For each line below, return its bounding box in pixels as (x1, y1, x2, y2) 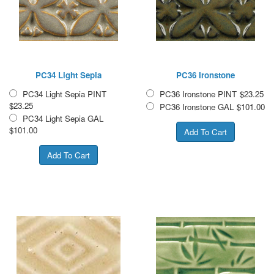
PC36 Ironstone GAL (160, 100, 234, 113)
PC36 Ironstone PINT (160, 87, 237, 100)
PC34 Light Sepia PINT (23, 87, 106, 100)
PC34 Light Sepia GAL (23, 112, 103, 124)
